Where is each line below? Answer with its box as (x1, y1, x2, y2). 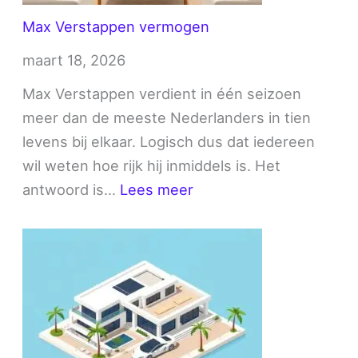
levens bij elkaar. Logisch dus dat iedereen (22, 132, 316, 150)
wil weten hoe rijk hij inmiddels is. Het (22, 156, 281, 174)
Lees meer (120, 180, 194, 198)
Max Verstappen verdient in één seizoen (22, 84, 302, 102)
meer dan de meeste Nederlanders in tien (22, 108, 312, 126)
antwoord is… (22, 180, 121, 198)
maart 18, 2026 (22, 50, 126, 69)
